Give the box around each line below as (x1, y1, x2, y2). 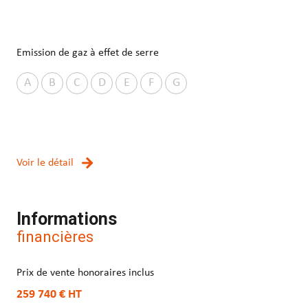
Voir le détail (16, 157, 74, 169)
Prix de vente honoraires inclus (16, 267, 154, 279)
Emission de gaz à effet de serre (16, 47, 159, 59)
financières (16, 228, 93, 246)
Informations (16, 209, 117, 230)
